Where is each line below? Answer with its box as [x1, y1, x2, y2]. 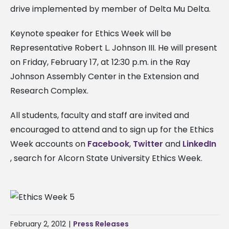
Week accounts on [10, 138, 87, 150]
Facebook [87, 138, 129, 150]
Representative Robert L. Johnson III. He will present [10, 41, 217, 54]
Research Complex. [10, 84, 88, 97]
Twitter [133, 138, 163, 150]
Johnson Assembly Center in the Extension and [10, 70, 199, 82]
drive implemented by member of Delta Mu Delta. [10, 3, 211, 15]
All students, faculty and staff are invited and [10, 109, 189, 121]
